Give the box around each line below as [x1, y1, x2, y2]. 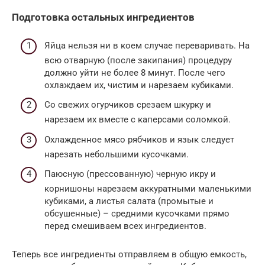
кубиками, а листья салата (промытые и [44, 196, 214, 206]
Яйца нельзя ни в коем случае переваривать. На [44, 40, 250, 51]
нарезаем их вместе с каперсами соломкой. [44, 114, 231, 125]
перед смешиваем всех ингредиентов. [44, 221, 206, 231]
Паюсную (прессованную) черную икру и [44, 169, 216, 179]
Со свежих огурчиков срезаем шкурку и [44, 99, 211, 110]
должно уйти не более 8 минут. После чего [44, 67, 225, 78]
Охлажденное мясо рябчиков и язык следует [44, 134, 234, 145]
